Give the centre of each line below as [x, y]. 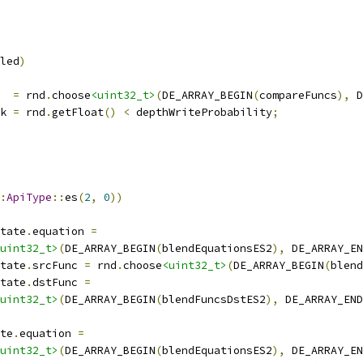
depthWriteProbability [201, 112]
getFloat [78, 112]
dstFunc [58, 282]
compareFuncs [298, 95]
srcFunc [58, 265]
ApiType [29, 197]
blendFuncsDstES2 [214, 299]
